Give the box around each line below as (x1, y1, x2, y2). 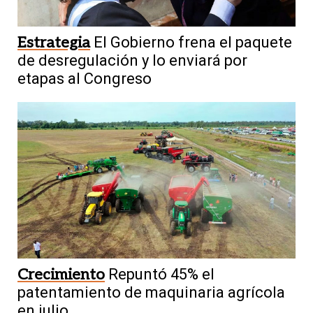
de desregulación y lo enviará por (17, 51, 247, 69)
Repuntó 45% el (108, 265, 214, 283)
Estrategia (17, 33, 90, 52)
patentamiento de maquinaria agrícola (17, 283, 285, 301)
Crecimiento (17, 265, 105, 284)
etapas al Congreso (17, 69, 152, 87)
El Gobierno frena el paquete (94, 33, 292, 51)
